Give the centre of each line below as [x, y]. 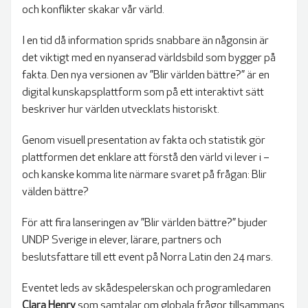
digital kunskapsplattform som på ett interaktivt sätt [143, 92]
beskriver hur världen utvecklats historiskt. [121, 110]
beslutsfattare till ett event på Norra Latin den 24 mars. [147, 257]
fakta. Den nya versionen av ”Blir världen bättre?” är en [146, 75]
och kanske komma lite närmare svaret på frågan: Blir [144, 175]
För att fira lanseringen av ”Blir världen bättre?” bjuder [145, 223]
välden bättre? [55, 192]
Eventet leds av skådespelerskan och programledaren [146, 288]
